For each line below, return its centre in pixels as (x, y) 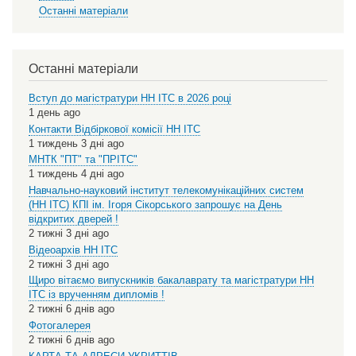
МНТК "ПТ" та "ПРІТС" (83, 160)
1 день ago (54, 112)
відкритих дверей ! (74, 219)
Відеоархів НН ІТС (73, 250)
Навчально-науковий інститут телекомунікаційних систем (166, 190)
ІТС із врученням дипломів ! (97, 295)
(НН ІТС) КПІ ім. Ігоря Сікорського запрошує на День (155, 204)
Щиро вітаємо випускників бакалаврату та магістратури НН (171, 281)
